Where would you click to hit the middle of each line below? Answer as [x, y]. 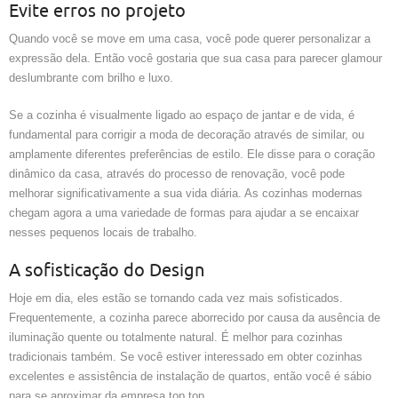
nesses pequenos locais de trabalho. [103, 232]
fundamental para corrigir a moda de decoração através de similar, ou [187, 134]
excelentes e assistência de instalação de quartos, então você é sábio [190, 376]
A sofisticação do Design [107, 270]
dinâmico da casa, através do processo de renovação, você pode [177, 173]
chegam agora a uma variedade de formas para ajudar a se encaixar [184, 212]
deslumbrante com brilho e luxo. [91, 77]
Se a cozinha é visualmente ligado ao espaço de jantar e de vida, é [182, 115]
